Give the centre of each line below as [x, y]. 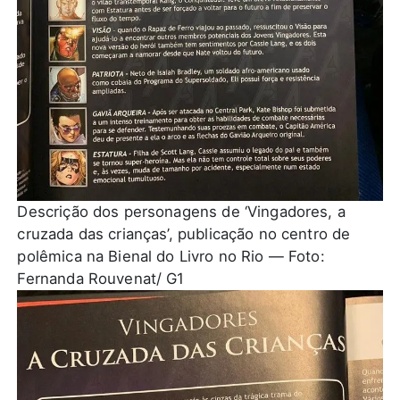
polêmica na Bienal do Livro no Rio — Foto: [171, 256]
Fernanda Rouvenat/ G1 [101, 278]
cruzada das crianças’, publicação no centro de [184, 233]
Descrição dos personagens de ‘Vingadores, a [181, 211]
